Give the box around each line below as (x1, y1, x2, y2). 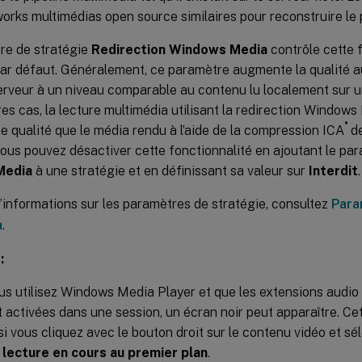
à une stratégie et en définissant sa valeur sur (32, 162, 309, 179)
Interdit (309, 162, 358, 179)
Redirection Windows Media (91, 41, 267, 57)
